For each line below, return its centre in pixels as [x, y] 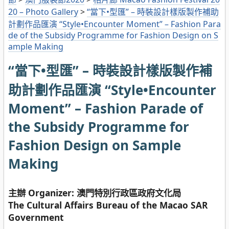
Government [36, 217]
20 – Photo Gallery [43, 12]
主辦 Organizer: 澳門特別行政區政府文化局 [95, 193]
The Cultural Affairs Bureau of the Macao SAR [108, 205]
